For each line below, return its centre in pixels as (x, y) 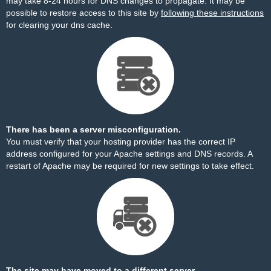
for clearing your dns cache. (59, 25)
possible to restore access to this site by (83, 13)
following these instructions (212, 13)
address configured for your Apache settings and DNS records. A (129, 154)
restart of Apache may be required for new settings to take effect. (130, 166)
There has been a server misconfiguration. (93, 129)
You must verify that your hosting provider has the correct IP (121, 142)
